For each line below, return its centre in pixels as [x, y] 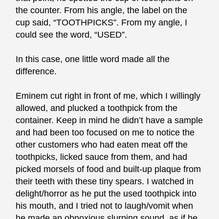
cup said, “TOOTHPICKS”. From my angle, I [102, 23]
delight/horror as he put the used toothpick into [106, 194]
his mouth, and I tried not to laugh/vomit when [105, 206]
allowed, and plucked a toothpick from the [97, 108]
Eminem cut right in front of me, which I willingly [108, 96]
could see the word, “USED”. [72, 35]
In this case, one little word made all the [93, 59]
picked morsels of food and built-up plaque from [109, 169]
